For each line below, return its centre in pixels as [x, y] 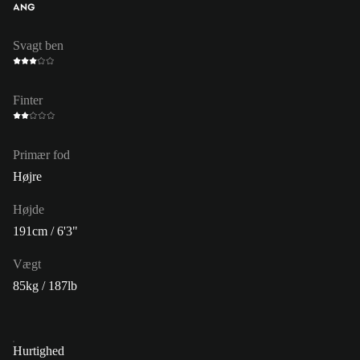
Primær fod [41, 154]
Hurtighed [39, 350]
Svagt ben [38, 45]
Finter [28, 100]
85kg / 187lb [45, 285]
